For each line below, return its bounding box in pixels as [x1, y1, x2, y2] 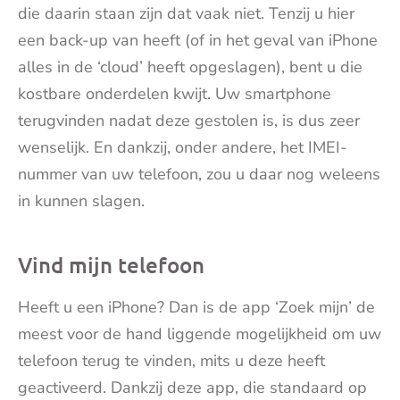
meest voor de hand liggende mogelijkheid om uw [18, 322, 381, 345]
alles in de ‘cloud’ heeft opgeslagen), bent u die [18, 55, 362, 78]
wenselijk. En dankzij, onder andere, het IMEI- [18, 136, 347, 158]
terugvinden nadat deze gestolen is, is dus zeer [18, 109, 360, 131]
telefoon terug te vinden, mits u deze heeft [18, 349, 325, 371]
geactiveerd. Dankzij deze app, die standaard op [18, 376, 367, 398]
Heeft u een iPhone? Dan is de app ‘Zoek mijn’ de [18, 296, 375, 318]
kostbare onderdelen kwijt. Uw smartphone [18, 82, 331, 104]
